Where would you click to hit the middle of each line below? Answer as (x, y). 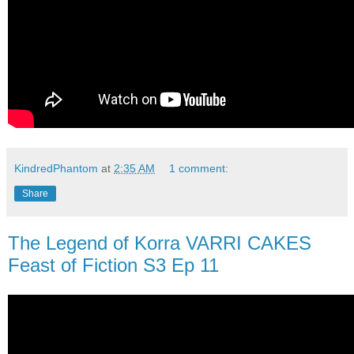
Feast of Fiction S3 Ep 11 (113, 265)
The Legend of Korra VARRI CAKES (160, 243)
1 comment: (199, 168)
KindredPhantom (56, 168)
